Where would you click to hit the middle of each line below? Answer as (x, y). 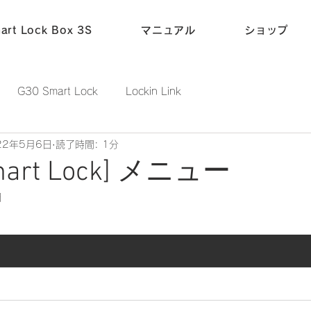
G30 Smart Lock (58, 91)
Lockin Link (153, 91)
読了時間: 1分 (87, 144)
